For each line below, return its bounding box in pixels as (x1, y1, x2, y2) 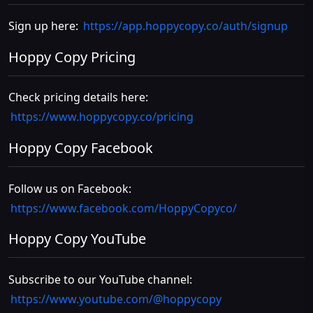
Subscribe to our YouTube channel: (8, 271, 192, 287)
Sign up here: (8, 18, 81, 34)
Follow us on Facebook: (8, 180, 131, 196)
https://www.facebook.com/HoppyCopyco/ (10, 200, 238, 216)
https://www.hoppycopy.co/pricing (10, 109, 194, 125)
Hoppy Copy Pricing (8, 47, 136, 66)
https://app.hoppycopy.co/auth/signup (83, 18, 289, 34)
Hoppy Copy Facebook (8, 138, 153, 158)
